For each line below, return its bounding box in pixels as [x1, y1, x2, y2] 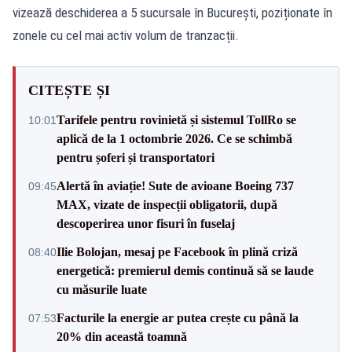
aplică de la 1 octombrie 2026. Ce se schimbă [57, 131, 292, 145]
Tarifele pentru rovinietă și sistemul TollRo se [57, 112, 296, 126]
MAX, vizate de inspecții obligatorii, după [57, 197, 277, 211]
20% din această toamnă [57, 329, 187, 343]
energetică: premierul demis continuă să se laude [57, 263, 313, 277]
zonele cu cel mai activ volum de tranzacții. [13, 27, 239, 43]
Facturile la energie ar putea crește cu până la [57, 310, 299, 324]
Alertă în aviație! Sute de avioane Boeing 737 [57, 178, 294, 192]
